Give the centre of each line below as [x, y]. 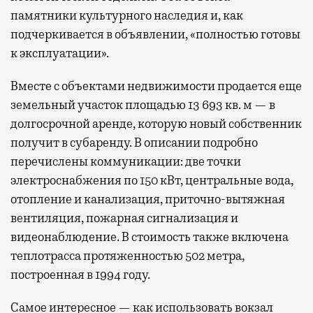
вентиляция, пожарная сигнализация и [124, 218]
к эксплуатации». [60, 53]
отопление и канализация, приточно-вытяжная [148, 199]
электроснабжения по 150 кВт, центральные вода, [152, 180]
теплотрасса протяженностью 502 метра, [128, 255]
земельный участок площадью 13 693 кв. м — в [143, 104]
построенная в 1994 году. [80, 274]
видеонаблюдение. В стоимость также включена [150, 236]
